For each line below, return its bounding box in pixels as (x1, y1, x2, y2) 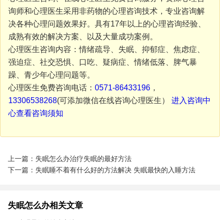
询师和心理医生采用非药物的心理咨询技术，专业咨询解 (8, 7, 205, 16)
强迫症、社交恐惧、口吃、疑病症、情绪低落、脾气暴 (8, 58, 197, 67)
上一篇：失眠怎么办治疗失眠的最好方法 (7, 154, 132, 163)
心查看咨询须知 (8, 109, 63, 118)
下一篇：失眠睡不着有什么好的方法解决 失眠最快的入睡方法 (7, 165, 195, 174)
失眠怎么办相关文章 (7, 201, 83, 211)
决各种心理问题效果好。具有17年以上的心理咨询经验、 (8, 20, 206, 28)
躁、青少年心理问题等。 (8, 71, 95, 80)
